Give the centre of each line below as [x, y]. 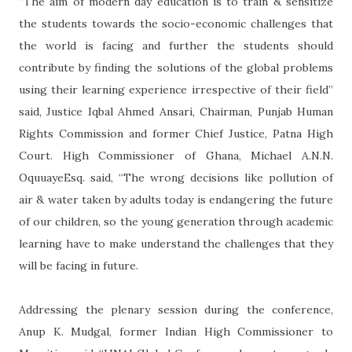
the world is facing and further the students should [176, 45]
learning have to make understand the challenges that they [176, 243]
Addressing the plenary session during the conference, [176, 309]
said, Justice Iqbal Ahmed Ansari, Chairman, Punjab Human [176, 111]
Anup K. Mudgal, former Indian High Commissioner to [176, 331]
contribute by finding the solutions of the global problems [176, 67]
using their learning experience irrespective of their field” [176, 89]
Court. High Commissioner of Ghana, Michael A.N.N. [176, 155]
